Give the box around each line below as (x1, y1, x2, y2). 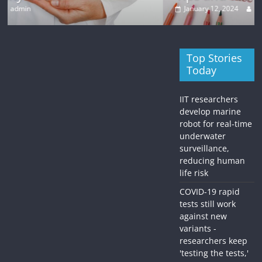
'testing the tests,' (179, 247, 249, 259)
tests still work (179, 198, 236, 210)
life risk (179, 167, 208, 179)
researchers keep (179, 235, 247, 247)
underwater (179, 130, 226, 142)
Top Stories (186, 51, 242, 65)
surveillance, (179, 143, 229, 154)
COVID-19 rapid (179, 186, 240, 198)
